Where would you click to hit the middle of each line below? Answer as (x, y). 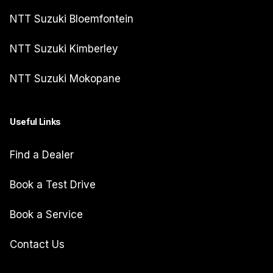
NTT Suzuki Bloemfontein (72, 19)
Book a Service (46, 214)
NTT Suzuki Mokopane (65, 79)
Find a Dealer (42, 155)
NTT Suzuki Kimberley (64, 49)
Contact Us (37, 244)
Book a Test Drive (53, 185)
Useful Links (35, 122)
